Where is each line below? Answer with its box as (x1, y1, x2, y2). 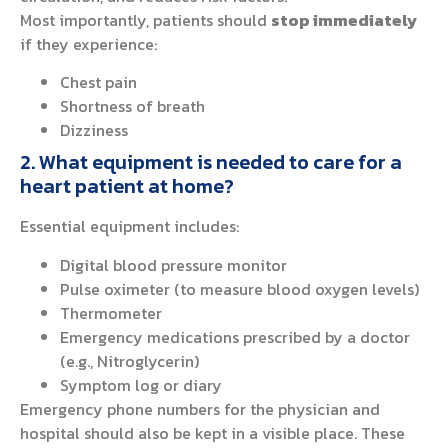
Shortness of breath (60, 94, 205, 119)
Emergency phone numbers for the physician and (20, 396, 380, 421)
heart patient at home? (20, 171, 234, 202)
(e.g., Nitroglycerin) (60, 348, 199, 373)
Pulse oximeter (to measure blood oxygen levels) (60, 276, 419, 301)
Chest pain (60, 70, 137, 95)
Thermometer (60, 300, 162, 325)
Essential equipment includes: (20, 214, 239, 239)
